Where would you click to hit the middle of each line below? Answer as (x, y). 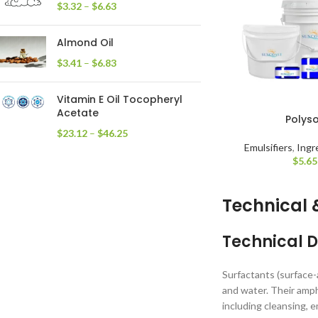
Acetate (78, 113)
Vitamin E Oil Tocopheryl (120, 100)
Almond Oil (85, 43)
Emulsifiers (268, 147)
